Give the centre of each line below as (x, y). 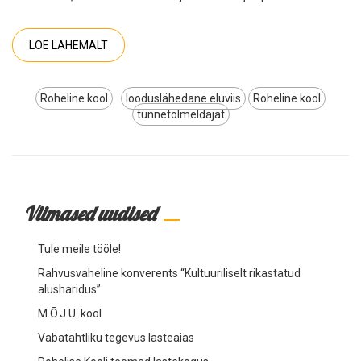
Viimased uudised (89, 213)
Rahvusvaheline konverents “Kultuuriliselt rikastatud (169, 273)
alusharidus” (69, 289)
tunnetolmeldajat (180, 114)
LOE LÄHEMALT (68, 45)
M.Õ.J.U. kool (69, 313)
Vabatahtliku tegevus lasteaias (116, 337)
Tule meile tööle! (79, 249)
